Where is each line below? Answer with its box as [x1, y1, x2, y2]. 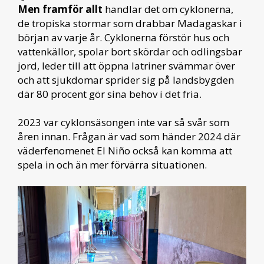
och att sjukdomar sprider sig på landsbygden [18, 73, 234, 87]
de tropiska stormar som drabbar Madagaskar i [18, 16, 242, 30]
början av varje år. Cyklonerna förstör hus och [18, 31, 229, 44]
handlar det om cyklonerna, [105, 2, 233, 16]
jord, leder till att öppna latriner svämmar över [18, 59, 235, 72]
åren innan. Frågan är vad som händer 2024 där [18, 130, 240, 143]
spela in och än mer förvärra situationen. [18, 158, 207, 171]
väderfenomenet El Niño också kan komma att [18, 144, 232, 157]
